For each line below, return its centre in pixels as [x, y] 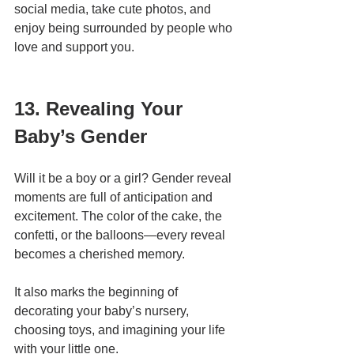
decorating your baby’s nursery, [103, 311]
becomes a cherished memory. [100, 254]
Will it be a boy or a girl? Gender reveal [124, 179]
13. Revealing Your [101, 109]
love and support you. [74, 47]
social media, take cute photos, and [114, 9]
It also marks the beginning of [98, 292]
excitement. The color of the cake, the [120, 217]
